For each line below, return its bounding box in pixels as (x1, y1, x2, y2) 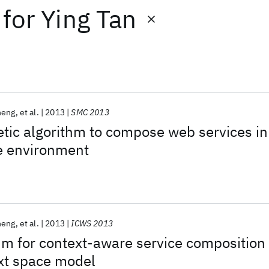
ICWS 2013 (71, 218, 113, 229)
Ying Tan (41, 2, 137, 35)
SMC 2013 (71, 107, 109, 118)
